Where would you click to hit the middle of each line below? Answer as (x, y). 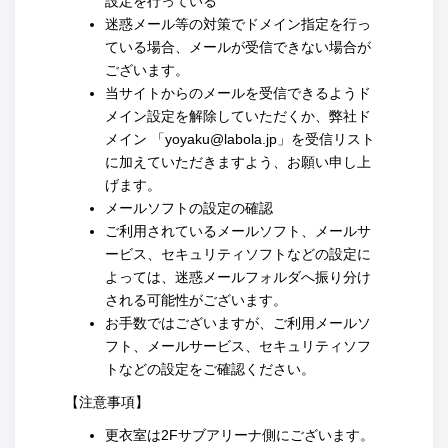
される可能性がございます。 (196, 300)
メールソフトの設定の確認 (189, 208)
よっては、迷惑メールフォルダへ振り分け (238, 277)
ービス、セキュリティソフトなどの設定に (238, 254)
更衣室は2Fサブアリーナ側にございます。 (239, 435)
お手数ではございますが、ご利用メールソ (238, 323)
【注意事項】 (107, 402)
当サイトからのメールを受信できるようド (238, 93)
